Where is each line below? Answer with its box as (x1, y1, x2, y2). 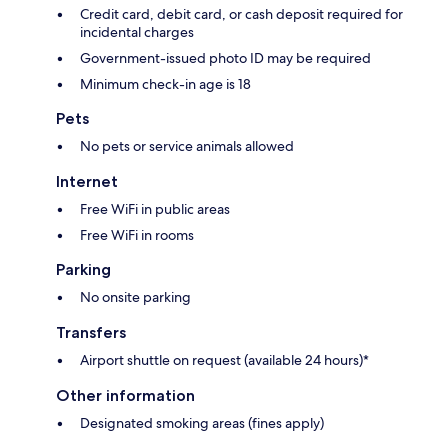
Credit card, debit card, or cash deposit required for (80, 4, 403, 23)
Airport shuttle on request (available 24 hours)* (80, 350, 369, 369)
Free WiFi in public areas (80, 199, 230, 218)
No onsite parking (80, 287, 191, 306)
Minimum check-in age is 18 (80, 74, 251, 93)
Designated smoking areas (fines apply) (80, 413, 324, 432)
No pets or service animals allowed (80, 136, 294, 155)
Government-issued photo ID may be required (80, 48, 371, 67)
